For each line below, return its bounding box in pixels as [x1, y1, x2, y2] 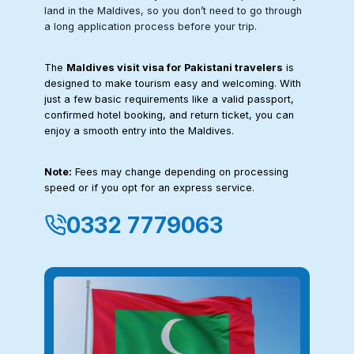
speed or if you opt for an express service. [44, 181, 254, 194]
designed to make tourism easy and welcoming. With [44, 77, 301, 89]
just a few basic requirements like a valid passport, [44, 92, 294, 105]
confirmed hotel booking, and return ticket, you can [44, 108, 294, 121]
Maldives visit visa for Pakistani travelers [66, 61, 283, 73]
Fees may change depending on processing [72, 165, 288, 178]
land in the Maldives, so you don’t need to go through [44, 4, 302, 17]
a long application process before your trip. [44, 20, 257, 32]
